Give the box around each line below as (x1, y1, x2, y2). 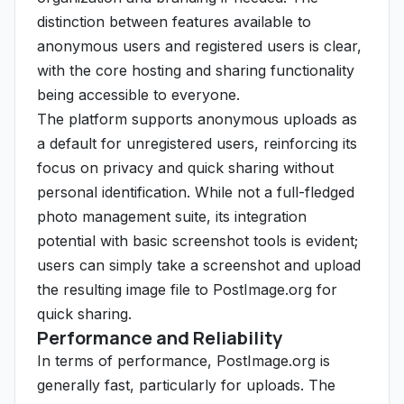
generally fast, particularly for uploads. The (37, 376, 335, 394)
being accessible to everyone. (37, 86, 240, 104)
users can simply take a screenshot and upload (37, 256, 361, 274)
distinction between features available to (37, 13, 311, 31)
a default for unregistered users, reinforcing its (37, 134, 357, 152)
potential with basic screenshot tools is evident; (37, 232, 358, 250)
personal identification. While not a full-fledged (37, 183, 354, 201)
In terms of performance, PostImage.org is (37, 352, 330, 370)
